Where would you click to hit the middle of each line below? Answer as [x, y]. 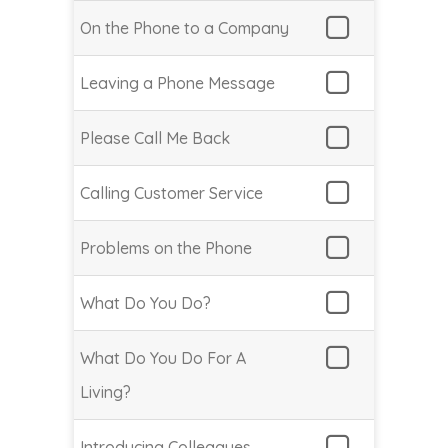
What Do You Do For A [163, 358]
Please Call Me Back [155, 138]
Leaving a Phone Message [177, 83]
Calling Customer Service [171, 193]
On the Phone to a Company [184, 28]
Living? [105, 392]
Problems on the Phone [166, 248]
